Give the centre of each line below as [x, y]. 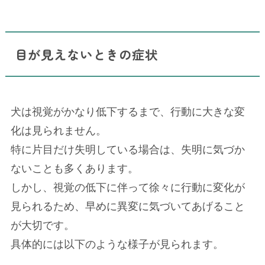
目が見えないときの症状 [87, 54]
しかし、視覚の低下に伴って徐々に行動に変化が [127, 188]
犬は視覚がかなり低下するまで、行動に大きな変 [127, 112]
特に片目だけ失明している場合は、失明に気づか [127, 150]
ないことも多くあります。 [74, 169]
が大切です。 [42, 226]
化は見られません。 [58, 131]
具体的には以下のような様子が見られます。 [117, 245]
